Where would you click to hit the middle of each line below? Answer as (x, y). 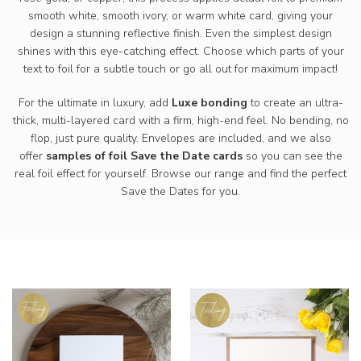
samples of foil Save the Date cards (144, 156)
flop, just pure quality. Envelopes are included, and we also (180, 138)
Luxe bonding (209, 102)
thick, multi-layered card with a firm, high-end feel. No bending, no (180, 120)
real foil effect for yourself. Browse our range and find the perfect (180, 173)
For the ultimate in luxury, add (95, 102)
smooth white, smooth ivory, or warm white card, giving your (180, 15)
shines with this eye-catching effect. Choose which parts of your (180, 51)
